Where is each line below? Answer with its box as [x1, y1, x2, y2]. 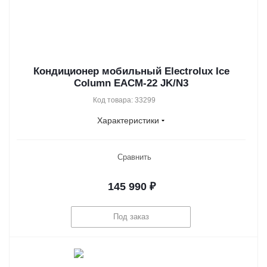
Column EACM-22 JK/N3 [74, 77, 188, 89]
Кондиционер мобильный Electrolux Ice [33, 65, 229, 77]
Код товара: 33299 [93, 95, 156, 104]
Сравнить [117, 152, 151, 162]
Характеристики [97, 115, 159, 125]
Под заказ [113, 212, 149, 222]
